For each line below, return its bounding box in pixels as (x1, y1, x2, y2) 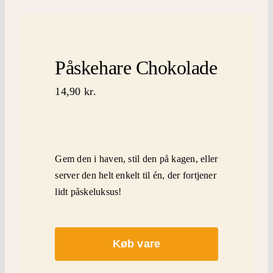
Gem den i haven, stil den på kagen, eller (55, 154, 218, 164)
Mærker (33, 35, 65, 46)
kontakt (33, 76, 63, 86)
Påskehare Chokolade (55, 57, 218, 79)
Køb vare (112, 238, 161, 250)
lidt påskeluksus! (55, 186, 122, 197)
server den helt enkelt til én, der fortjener (55, 170, 216, 180)
